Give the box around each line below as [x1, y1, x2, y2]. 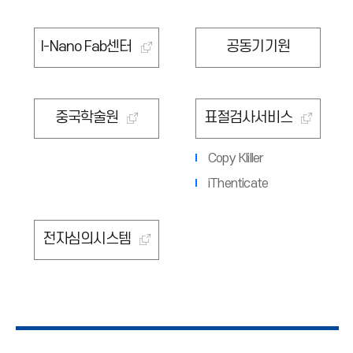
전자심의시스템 [42, 231, 132, 247]
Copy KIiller [208, 151, 264, 165]
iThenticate [208, 176, 269, 191]
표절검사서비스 [203, 110, 293, 126]
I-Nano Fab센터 [41, 39, 132, 55]
